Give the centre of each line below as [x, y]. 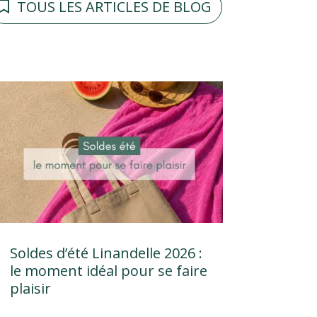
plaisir [30, 289]
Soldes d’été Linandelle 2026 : [106, 253]
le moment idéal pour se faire [108, 271]
